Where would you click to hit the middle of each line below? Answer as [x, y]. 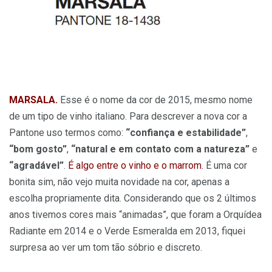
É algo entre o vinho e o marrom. [136, 165]
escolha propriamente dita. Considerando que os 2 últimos [133, 198]
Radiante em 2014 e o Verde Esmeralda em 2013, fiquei [127, 231]
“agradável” [36, 165]
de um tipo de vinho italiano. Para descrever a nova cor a [128, 116]
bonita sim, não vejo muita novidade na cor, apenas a [119, 182]
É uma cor [225, 165]
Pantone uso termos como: [67, 132]
